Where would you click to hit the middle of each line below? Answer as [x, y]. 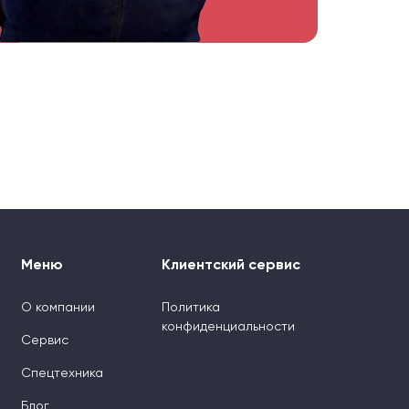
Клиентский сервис [231, 266]
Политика [191, 308]
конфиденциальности [229, 327]
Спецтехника [62, 374]
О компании [58, 308]
